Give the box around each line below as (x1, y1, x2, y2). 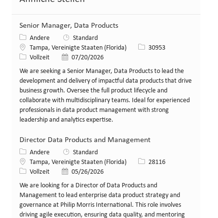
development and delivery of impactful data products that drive (19, 77, 192, 85)
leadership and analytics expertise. (19, 116, 113, 124)
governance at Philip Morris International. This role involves (19, 201, 181, 209)
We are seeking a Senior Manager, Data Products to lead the (19, 68, 184, 75)
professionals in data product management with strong (19, 107, 169, 114)
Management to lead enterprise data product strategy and (19, 192, 180, 200)
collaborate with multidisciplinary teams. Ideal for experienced (19, 97, 190, 105)
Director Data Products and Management (19, 136, 150, 145)
